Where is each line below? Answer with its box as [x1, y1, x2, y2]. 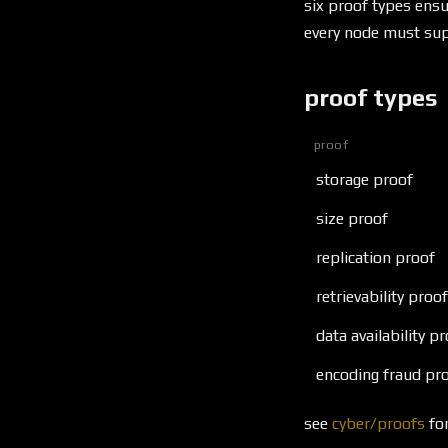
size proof [316, 209, 388, 229]
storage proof [316, 170, 413, 190]
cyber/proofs [332, 414, 425, 434]
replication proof [316, 248, 435, 268]
